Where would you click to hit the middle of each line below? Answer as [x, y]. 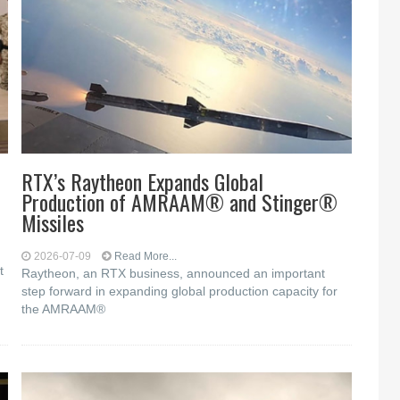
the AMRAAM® [64, 309]
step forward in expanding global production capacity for [180, 291]
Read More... [146, 256]
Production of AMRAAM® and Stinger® [180, 202]
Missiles [53, 222]
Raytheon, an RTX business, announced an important [174, 273]
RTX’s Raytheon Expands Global [143, 181]
